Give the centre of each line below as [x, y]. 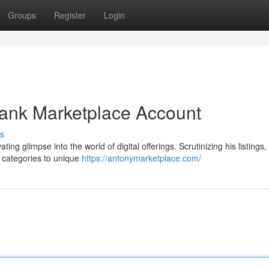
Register [70, 15]
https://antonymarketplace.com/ [141, 158]
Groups [22, 15]
